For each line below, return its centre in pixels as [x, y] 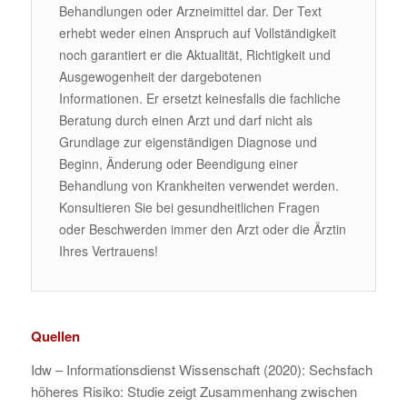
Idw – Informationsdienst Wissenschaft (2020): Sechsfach [201, 369]
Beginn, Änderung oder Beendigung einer [178, 164]
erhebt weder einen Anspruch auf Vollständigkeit [197, 33]
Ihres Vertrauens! [108, 251]
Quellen [55, 337]
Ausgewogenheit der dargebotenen [160, 77]
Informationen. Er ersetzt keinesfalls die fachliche [199, 99]
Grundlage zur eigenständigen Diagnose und [188, 142]
